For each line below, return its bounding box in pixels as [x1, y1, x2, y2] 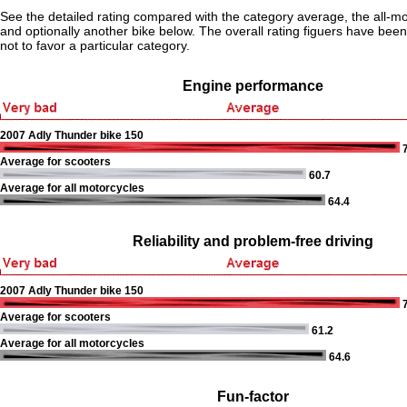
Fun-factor [216, 389, 289, 404]
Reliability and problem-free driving [132, 233, 373, 249]
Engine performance [182, 78, 323, 94]
